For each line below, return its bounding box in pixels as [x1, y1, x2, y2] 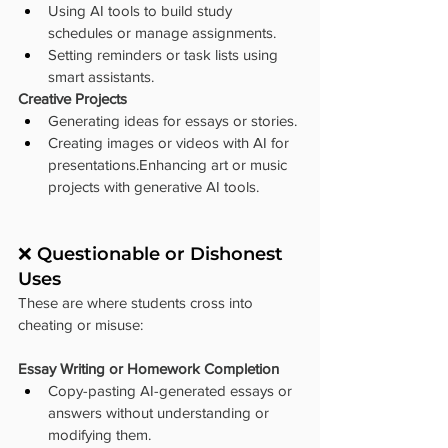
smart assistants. [48, 67, 154, 85]
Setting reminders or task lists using [48, 45, 282, 63]
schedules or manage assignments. [48, 23, 276, 41]
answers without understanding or [48, 403, 273, 421]
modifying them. [48, 425, 151, 443]
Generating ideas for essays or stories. [48, 111, 297, 129]
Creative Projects [18, 89, 127, 107]
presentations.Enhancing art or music [48, 155, 291, 173]
